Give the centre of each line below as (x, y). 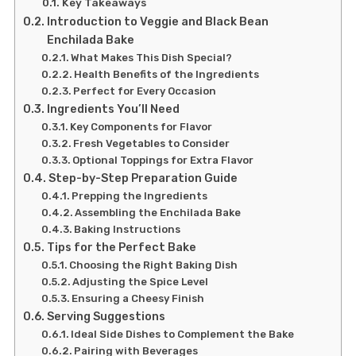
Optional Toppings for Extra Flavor (163, 160)
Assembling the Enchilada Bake (158, 212)
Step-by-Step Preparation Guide (143, 178)
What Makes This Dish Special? (152, 57)
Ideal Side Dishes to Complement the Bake (183, 334)
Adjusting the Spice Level (141, 281)
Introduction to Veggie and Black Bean (157, 21)
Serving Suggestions (106, 316)
